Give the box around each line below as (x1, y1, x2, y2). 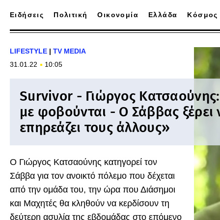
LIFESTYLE (10, 47, 47, 55)
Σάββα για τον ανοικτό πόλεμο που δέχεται (10, 171, 175, 181)
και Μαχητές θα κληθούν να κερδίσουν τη (10, 198, 169, 208)
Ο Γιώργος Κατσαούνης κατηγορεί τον (10, 157, 157, 167)
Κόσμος (187, 11, 218, 19)
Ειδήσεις (10, 11, 44, 19)
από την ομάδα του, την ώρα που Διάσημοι (10, 185, 175, 194)
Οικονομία (97, 11, 139, 19)
